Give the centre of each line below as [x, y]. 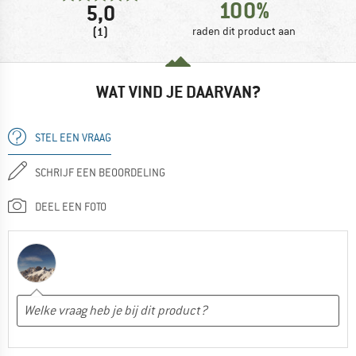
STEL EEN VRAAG [73, 137]
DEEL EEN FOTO [71, 206]
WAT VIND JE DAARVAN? [178, 91]
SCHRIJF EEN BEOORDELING [100, 172]
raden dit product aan [244, 31]
